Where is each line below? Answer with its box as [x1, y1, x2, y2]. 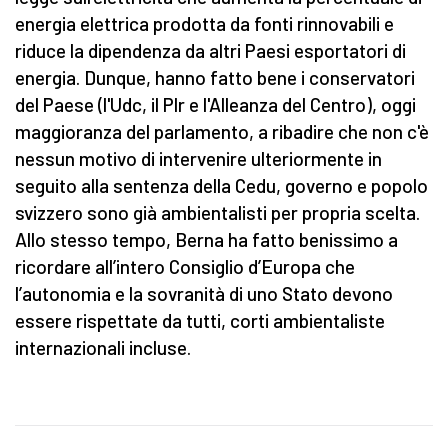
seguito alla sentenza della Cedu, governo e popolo [15, 174, 428, 198]
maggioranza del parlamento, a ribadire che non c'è [15, 120, 429, 144]
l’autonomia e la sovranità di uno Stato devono [15, 282, 393, 306]
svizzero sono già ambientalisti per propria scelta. [15, 201, 420, 225]
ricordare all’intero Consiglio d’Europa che [15, 255, 355, 279]
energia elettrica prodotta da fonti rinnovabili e [15, 12, 394, 36]
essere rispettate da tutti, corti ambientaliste [15, 309, 385, 333]
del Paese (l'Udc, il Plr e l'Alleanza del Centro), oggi [15, 93, 416, 117]
